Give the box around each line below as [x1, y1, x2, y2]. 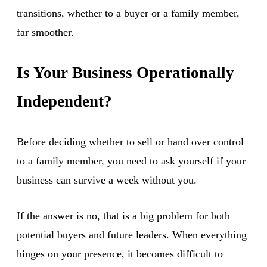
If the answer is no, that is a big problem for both [17, 209, 230, 222]
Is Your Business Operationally [17, 63, 234, 82]
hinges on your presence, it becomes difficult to [17, 247, 223, 260]
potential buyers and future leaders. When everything [17, 228, 247, 241]
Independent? [17, 92, 112, 110]
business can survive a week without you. [17, 173, 197, 186]
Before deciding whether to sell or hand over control [17, 135, 244, 148]
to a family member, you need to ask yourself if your [17, 154, 246, 167]
